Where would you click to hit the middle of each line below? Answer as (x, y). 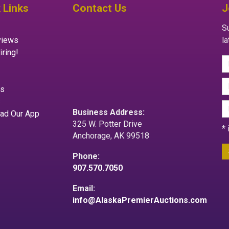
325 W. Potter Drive (107, 124)
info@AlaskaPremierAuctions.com (140, 200)
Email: (84, 189)
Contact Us (99, 8)
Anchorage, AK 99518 (111, 136)
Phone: (86, 156)
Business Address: (108, 112)
